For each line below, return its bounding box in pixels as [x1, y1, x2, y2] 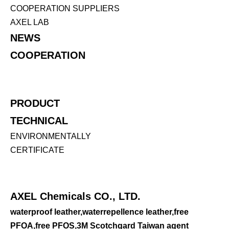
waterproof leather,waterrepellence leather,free [10, 208, 189, 216]
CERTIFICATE [10, 146, 64, 154]
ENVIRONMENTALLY [10, 132, 91, 141]
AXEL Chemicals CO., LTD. [10, 191, 141, 202]
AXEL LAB [10, 18, 49, 27]
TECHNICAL [10, 115, 68, 126]
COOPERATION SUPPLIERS [10, 4, 120, 13]
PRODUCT [10, 98, 60, 109]
